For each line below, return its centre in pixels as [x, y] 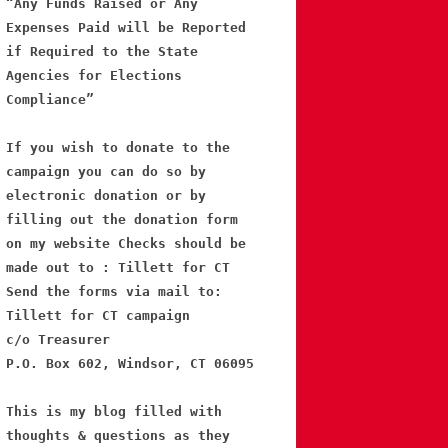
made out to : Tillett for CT [118, 268]
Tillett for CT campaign [98, 316]
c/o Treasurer [58, 340]
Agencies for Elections [94, 76]
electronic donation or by [106, 196]
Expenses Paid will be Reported [126, 28]
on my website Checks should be [126, 244]
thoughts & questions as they [118, 436]
